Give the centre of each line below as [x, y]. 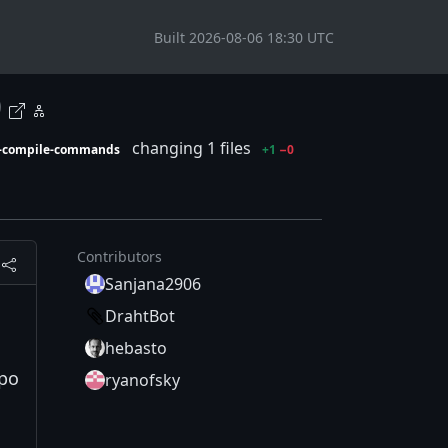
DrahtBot [140, 316]
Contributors [119, 257]
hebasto [136, 348]
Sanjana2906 [153, 284]
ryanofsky [142, 380]
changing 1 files [191, 148]
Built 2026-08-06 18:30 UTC [244, 37]
